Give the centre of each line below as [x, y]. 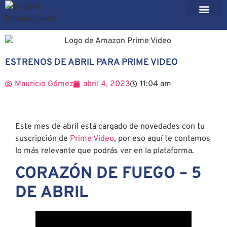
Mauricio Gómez [44, 84]
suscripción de [43, 139]
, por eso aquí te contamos [162, 139]
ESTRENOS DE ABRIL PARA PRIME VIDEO [91, 63]
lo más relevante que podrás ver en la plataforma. [105, 151]
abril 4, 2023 [107, 84]
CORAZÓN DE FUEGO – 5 [108, 174]
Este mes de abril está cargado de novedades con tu [110, 127]
